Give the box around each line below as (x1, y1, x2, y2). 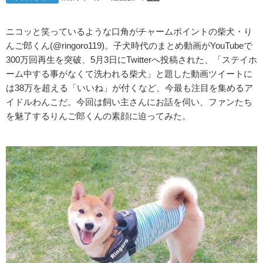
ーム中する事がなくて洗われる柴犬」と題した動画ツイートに (6, 69, 252, 79)
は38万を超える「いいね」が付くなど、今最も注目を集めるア (6, 83, 253, 93)
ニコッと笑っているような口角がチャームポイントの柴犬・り (6, 26, 252, 36)
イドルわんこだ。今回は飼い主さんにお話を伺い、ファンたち (6, 97, 252, 107)
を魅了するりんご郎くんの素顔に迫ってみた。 (6, 111, 191, 121)
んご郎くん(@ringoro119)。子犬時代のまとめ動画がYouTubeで (6, 41, 252, 50)
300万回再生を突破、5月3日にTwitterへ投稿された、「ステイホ (6, 55, 257, 65)
